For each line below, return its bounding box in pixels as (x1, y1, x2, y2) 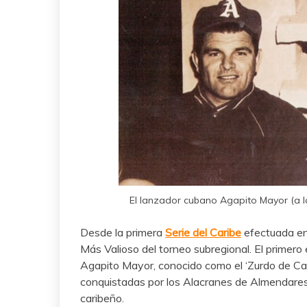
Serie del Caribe (165, 225, 241, 240)
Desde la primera (80, 225, 165, 240)
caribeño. (80, 291, 124, 306)
